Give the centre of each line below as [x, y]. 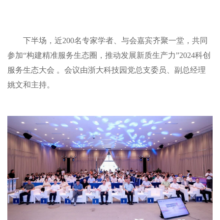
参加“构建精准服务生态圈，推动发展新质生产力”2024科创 [109, 55]
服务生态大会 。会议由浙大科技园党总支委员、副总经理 [107, 70]
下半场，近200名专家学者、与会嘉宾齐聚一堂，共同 [115, 40]
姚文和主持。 [31, 84]
